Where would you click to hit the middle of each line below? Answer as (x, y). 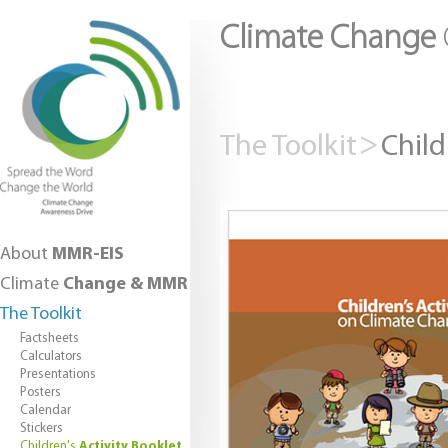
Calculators (51, 356)
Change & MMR (125, 284)
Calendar (45, 410)
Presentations (58, 374)
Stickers (41, 428)
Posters (40, 392)
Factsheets (49, 338)
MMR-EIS (88, 254)
